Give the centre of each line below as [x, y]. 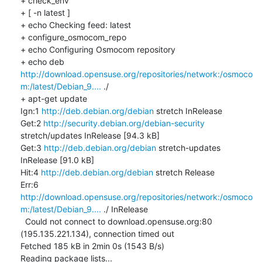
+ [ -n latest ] [45, 12]
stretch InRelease [188, 111]
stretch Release [184, 172]
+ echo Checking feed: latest [75, 25]
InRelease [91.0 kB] [57, 160]
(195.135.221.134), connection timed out [97, 233]
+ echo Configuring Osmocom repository [98, 49]
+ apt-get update [54, 98]
